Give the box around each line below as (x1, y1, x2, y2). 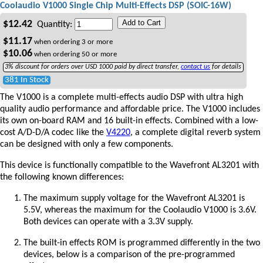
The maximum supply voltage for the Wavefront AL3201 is (23, 194, 245, 204)
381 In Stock (5, 76, 49, 85)
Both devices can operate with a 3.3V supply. (23, 217, 193, 227)
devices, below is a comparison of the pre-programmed (23, 250, 235, 260)
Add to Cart (122, 18, 161, 27)
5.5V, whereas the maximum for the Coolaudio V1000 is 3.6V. (23, 205, 257, 215)
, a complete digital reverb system (130, 128, 261, 138)
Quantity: (32, 20, 75, 29)
